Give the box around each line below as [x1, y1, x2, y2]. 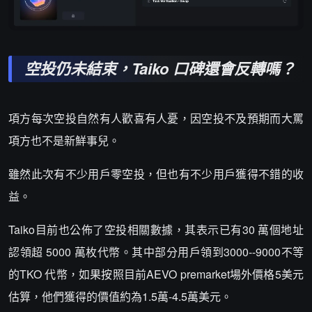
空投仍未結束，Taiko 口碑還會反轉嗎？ [24, 57, 295, 80]
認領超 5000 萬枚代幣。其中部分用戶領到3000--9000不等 [8, 244, 304, 260]
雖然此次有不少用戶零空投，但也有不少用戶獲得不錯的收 [8, 166, 304, 182]
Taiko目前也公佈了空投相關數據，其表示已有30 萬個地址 [8, 221, 304, 238]
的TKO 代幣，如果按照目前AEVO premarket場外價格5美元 [8, 266, 304, 283]
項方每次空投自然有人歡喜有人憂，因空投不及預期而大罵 [8, 110, 304, 127]
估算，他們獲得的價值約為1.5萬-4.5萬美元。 [8, 288, 232, 305]
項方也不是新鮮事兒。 [8, 132, 120, 149]
